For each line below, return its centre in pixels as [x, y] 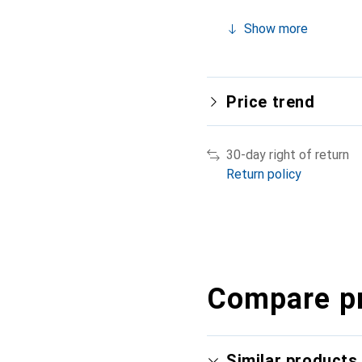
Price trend [271, 102]
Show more [276, 29]
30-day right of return [288, 155]
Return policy [264, 174]
